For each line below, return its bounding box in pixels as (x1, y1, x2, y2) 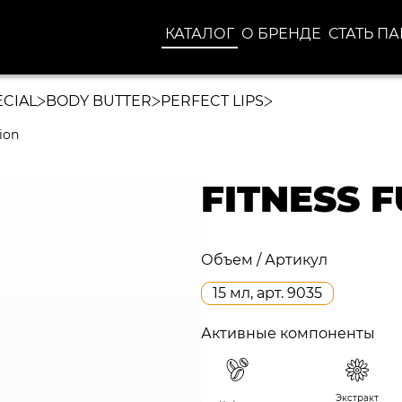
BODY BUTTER (46, 92, 152, 109)
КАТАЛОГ (165, 25, 234, 42)
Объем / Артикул (201, 251, 328, 268)
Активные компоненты (201, 325, 375, 342)
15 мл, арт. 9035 (213, 284, 322, 301)
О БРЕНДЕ (241, 25, 321, 42)
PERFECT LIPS (161, 92, 264, 109)
